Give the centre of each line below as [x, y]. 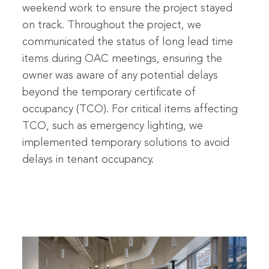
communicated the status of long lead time [128, 42]
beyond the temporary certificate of [109, 93]
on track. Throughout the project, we [112, 26]
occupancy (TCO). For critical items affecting [130, 110]
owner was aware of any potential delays [120, 76]
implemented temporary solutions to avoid [126, 143]
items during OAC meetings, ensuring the [122, 59]
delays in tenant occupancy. [88, 160]
